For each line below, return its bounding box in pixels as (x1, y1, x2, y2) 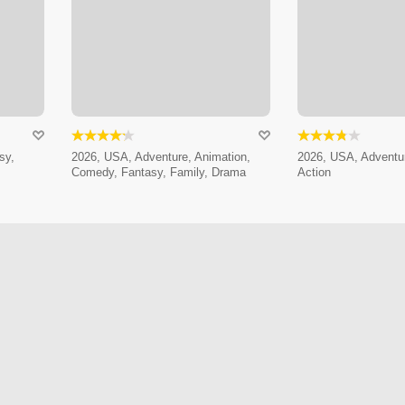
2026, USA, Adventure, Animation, (71, 150, 250, 165)
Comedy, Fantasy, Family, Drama (71, 165, 246, 180)
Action (297, 165, 331, 180)
